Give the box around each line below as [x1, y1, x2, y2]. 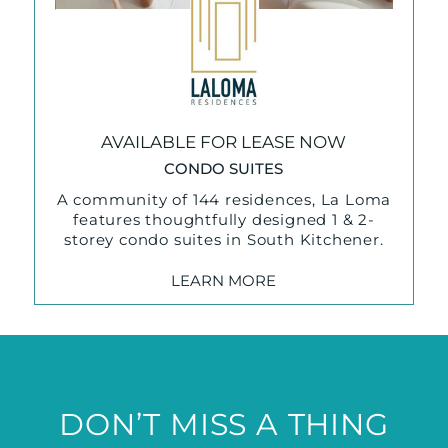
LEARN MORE [171, 270, 277, 290]
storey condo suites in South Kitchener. [64, 230, 384, 250]
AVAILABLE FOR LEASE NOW [101, 132, 347, 153]
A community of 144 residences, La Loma [56, 190, 392, 210]
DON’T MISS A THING [59, 406, 389, 444]
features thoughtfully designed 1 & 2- [73, 210, 375, 230]
